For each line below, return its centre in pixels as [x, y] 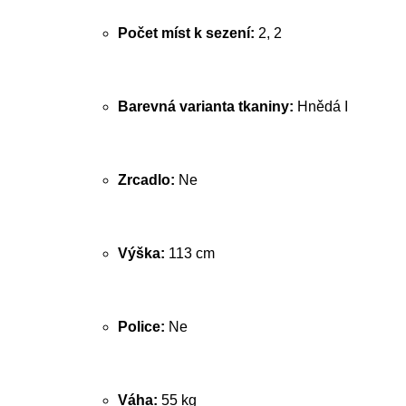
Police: [141, 327]
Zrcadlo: [146, 180]
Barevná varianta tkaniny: [206, 106]
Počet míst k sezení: [186, 33]
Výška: [141, 253]
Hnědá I [321, 106]
